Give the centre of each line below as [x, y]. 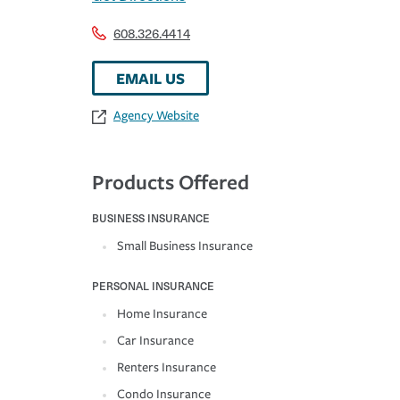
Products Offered [171, 182]
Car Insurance [155, 341]
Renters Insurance [167, 368]
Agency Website [156, 116]
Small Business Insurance [185, 246]
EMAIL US [150, 79]
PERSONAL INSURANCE [153, 286]
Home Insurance [162, 314]
